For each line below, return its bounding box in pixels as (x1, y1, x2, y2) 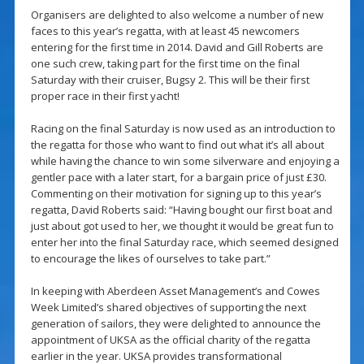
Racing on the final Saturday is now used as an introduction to (30, 121, 336, 136)
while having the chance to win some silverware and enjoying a (30, 154, 340, 169)
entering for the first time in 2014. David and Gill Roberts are (30, 40, 323, 55)
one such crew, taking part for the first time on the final (30, 56, 300, 71)
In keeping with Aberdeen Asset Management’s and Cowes (30, 284, 320, 299)
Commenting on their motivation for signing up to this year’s (30, 186, 322, 201)
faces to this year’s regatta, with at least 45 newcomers (30, 24, 300, 39)
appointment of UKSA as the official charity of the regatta (30, 332, 310, 348)
